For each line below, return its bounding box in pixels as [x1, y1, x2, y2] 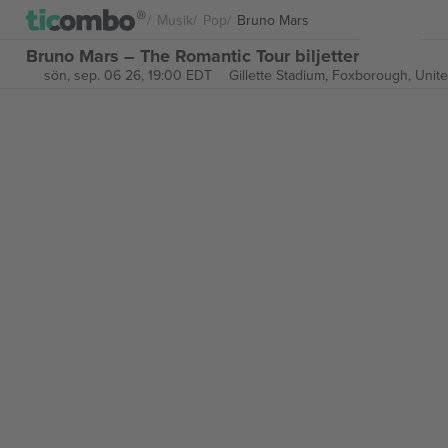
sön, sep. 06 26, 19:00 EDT [43, 65, 212, 85]
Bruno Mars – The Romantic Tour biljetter [26, 42, 359, 69]
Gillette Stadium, [228, 65, 332, 85]
